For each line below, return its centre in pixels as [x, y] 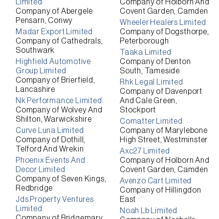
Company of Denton [155, 62]
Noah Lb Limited [149, 211]
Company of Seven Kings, [61, 179]
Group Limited [41, 71]
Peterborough [144, 41]
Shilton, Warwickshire [54, 119]
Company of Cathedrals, [59, 41]
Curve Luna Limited [50, 131]
